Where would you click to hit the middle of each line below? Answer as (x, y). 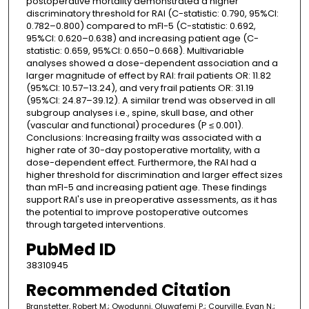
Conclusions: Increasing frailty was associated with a (143, 138)
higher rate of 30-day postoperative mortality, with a (143, 150)
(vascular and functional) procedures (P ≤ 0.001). (134, 126)
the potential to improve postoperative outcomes (137, 212)
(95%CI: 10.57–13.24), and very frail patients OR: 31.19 (140, 88)
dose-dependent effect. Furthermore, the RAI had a (141, 163)
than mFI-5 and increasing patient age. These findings (146, 188)
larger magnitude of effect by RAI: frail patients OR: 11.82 (148, 76)
